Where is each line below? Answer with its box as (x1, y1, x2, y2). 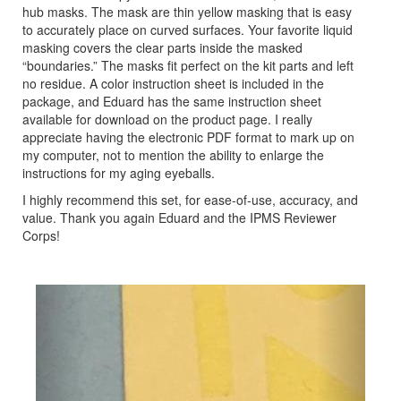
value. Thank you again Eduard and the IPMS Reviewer (22, 208, 337, 226)
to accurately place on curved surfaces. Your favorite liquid (22, 20, 353, 38)
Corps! (22, 226, 60, 244)
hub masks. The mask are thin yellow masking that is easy (22, 2, 352, 21)
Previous (59, 282, 129, 309)
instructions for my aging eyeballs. (22, 163, 215, 182)
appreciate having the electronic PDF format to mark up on (22, 127, 354, 146)
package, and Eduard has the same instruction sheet (22, 91, 321, 110)
